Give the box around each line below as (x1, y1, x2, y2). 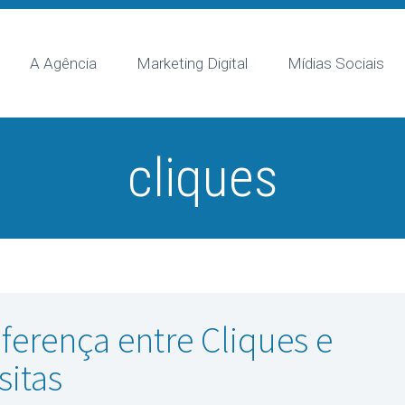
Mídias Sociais (287, 54, 384, 72)
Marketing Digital (137, 54, 248, 72)
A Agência (30, 54, 97, 72)
